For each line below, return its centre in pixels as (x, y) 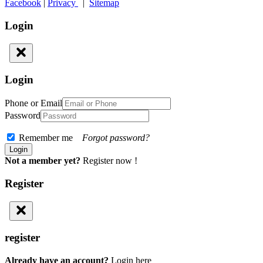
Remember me (49, 138)
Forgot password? (116, 138)
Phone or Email (33, 103)
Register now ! (110, 161)
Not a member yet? (43, 161)
